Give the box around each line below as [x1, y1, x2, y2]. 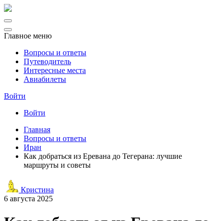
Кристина [19, 185, 54, 194]
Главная [24, 125, 50, 134]
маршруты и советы [24, 161, 91, 169]
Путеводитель [24, 57, 71, 66]
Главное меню [4, 32, 52, 40]
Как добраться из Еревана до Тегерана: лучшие [24, 152, 182, 160]
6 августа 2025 [4, 194, 53, 203]
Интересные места [24, 66, 86, 74]
